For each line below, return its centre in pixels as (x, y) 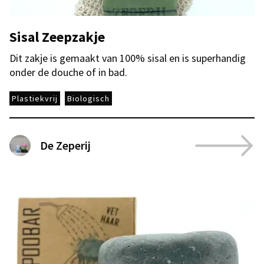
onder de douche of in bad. (68, 72)
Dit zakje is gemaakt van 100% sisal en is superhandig (128, 58)
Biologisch (88, 98)
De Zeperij (65, 145)
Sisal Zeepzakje (57, 37)
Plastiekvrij (35, 98)
